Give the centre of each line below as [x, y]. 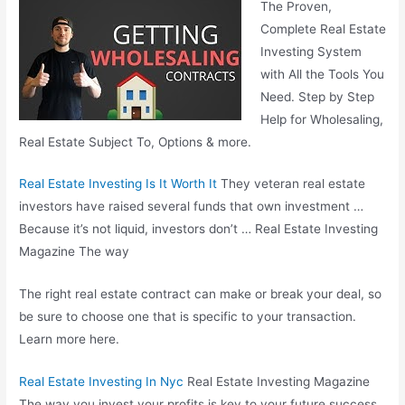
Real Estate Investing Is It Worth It [118, 184]
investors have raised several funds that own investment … [192, 207]
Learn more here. [70, 339]
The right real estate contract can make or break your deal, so [201, 294]
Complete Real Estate [323, 28]
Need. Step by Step [317, 96]
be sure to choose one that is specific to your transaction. [188, 317]
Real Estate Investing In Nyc [102, 382]
